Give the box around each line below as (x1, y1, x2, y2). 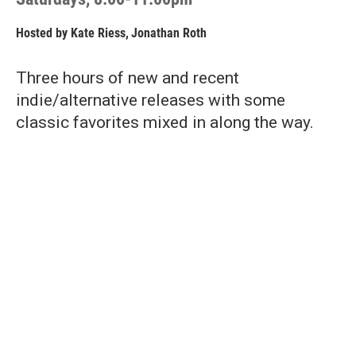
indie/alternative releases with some (16, 91, 285, 110)
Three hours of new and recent (16, 68, 239, 87)
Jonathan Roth (131, 25, 207, 41)
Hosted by (16, 25, 71, 41)
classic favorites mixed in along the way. (16, 113, 314, 132)
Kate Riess (71, 25, 126, 41)
